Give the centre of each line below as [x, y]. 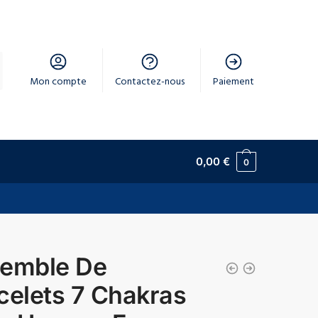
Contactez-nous [150, 83]
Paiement [234, 83]
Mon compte [59, 83]
